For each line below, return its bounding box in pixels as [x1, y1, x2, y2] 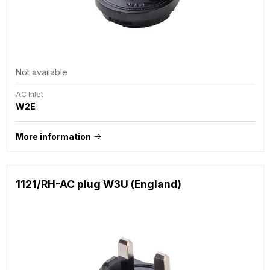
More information [15, 131, 91, 142]
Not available [15, 66, 67, 77]
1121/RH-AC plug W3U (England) [15, 177, 181, 190]
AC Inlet [15, 89, 43, 99]
